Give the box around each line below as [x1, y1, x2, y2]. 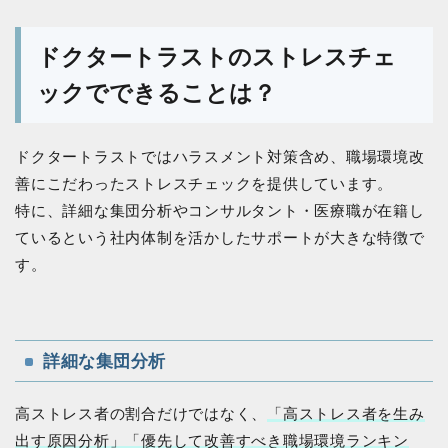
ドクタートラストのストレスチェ [37, 43, 396, 70]
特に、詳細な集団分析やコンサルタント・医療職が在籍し [15, 201, 425, 219]
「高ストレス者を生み [267, 404, 425, 422]
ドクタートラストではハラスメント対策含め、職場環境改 [15, 147, 425, 165]
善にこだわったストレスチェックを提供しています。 [15, 174, 394, 192]
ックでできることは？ [37, 79, 276, 106]
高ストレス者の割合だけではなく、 [15, 404, 268, 422]
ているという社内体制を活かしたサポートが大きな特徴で [15, 228, 425, 246]
